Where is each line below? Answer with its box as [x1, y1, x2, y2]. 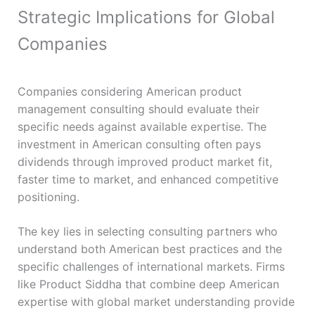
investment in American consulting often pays [17, 136, 261, 151]
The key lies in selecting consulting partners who [17, 224, 278, 238]
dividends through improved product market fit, [17, 154, 272, 169]
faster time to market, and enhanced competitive [17, 172, 278, 186]
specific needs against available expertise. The [17, 119, 266, 134]
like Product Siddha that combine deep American [17, 276, 279, 291]
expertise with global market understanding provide [17, 294, 295, 309]
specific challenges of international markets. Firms [17, 259, 285, 274]
